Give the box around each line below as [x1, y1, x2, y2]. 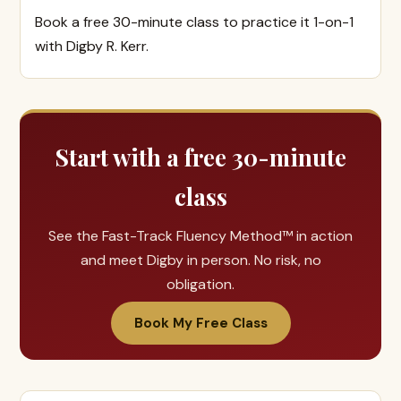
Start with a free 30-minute [55, 141, 346, 173]
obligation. [166, 275, 235, 294]
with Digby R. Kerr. [35, 37, 149, 55]
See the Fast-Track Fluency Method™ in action [48, 226, 353, 245]
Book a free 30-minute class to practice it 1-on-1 [35, 13, 354, 31]
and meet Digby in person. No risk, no [80, 251, 321, 269]
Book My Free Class [133, 314, 268, 332]
